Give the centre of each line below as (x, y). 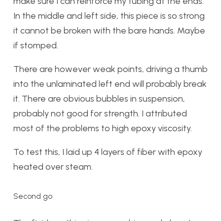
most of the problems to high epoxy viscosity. (103, 128)
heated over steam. (53, 167)
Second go (33, 196)
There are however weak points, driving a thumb (110, 69)
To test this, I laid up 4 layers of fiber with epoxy (108, 152)
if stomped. (36, 45)
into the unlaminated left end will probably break (110, 84)
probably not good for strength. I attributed (100, 113)
